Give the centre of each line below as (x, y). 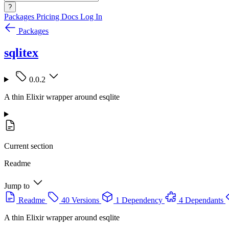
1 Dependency (139, 200)
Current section (29, 146)
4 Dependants (201, 200)
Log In (91, 17)
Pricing (49, 17)
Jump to (17, 186)
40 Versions (80, 200)
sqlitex (21, 52)
